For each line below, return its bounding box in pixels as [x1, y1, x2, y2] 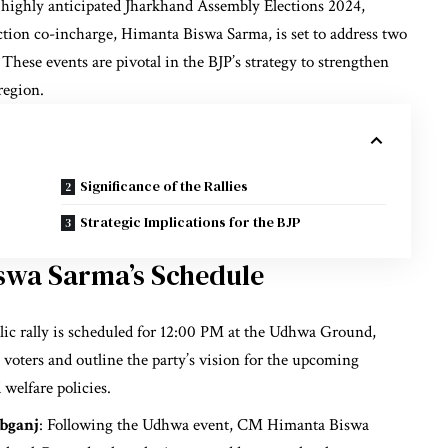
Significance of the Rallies [80, 176, 249, 196]
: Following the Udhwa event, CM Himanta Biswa [39, 413, 369, 436]
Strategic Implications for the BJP [80, 212, 302, 232]
